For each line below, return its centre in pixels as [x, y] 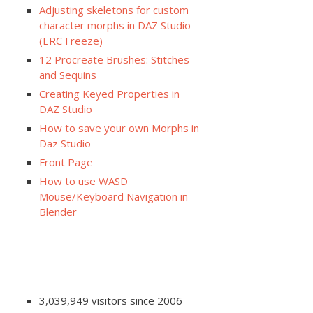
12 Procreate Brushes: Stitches [114, 60]
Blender [58, 212]
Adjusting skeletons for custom [114, 10]
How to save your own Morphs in [119, 128]
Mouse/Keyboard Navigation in [114, 197]
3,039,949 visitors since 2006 [111, 301]
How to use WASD [83, 181]
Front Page [66, 162]
